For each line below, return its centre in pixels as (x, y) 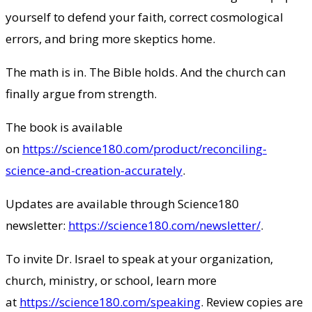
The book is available (64, 127)
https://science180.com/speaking (110, 302)
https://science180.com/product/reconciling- (145, 148)
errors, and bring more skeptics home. (110, 38)
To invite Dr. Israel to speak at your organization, (139, 258)
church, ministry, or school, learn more (111, 280)
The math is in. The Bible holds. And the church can (146, 72)
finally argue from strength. (81, 93)
